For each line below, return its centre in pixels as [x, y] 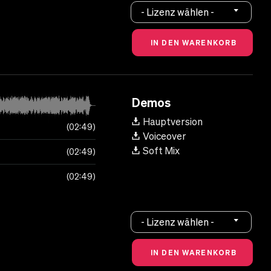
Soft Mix [161, 151]
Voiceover [165, 136]
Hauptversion [173, 122]
